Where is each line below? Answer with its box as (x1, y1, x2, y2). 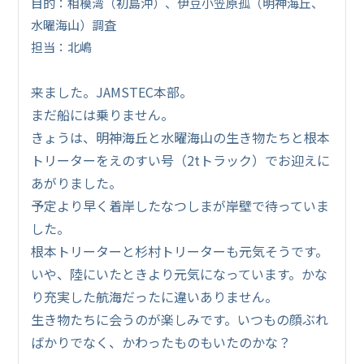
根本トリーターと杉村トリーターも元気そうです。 (31, 241, 329, 262)
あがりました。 (31, 173, 123, 193)
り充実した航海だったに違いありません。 (31, 287, 279, 307)
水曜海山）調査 (31, 16, 117, 34)
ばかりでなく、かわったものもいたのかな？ (31, 332, 292, 353)
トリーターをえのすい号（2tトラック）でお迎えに (31, 150, 331, 171)
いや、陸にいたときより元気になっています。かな (31, 264, 328, 284)
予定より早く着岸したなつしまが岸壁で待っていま (31, 196, 330, 216)
